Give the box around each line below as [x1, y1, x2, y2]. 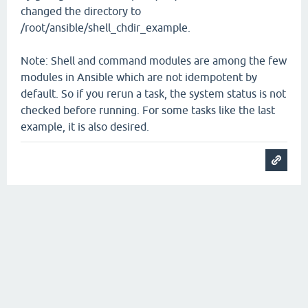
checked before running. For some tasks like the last [21, 104, 275, 116]
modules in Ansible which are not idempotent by [21, 71, 257, 83]
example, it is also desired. [21, 120, 149, 133]
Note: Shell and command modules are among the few [21, 54, 287, 67]
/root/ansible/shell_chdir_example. [21, 21, 190, 34]
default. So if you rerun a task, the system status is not [21, 87, 286, 100]
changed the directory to [21, 5, 141, 17]
